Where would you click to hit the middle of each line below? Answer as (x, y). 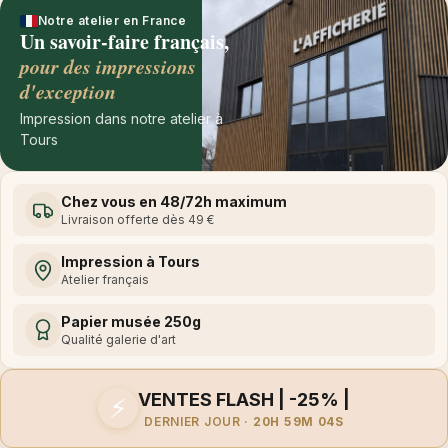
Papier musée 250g (131, 321)
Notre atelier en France (112, 20)
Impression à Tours (130, 261)
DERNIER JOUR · (198, 421)
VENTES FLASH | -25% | (244, 399)
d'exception (68, 90)
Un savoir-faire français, (124, 41)
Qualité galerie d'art (118, 339)
